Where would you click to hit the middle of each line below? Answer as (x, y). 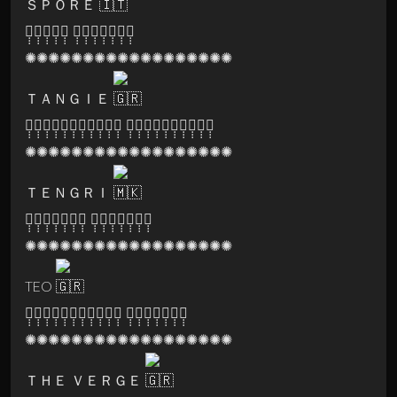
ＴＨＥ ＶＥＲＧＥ (85, 381)
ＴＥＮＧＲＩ (69, 193)
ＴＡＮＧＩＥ (69, 99)
